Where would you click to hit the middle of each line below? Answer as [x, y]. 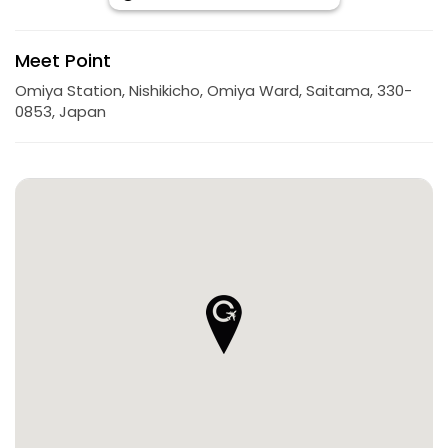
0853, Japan [60, 111]
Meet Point [63, 60]
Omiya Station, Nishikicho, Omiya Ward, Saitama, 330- [213, 90]
